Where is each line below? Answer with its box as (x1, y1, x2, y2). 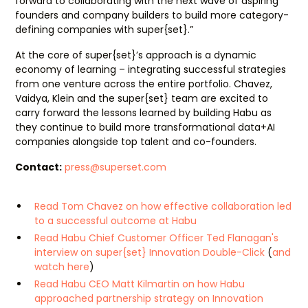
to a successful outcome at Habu (34, 214, 197, 228)
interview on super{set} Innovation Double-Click (34, 245, 265, 259)
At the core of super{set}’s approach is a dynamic (15, 48, 257, 62)
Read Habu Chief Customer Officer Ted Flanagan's (34, 231, 279, 245)
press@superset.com (62, 160, 167, 174)
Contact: (15, 160, 63, 174)
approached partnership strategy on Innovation (34, 291, 264, 305)
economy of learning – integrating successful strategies (15, 63, 287, 76)
